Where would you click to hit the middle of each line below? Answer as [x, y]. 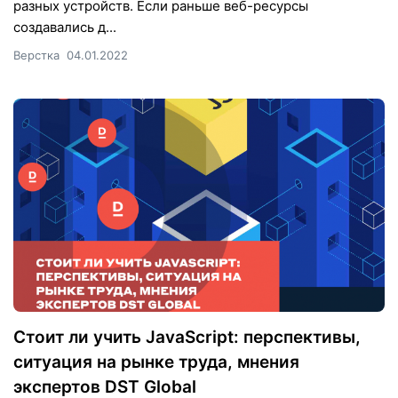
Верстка [36, 55]
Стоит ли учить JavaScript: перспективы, [187, 337]
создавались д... [65, 27]
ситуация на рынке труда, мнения [156, 362]
